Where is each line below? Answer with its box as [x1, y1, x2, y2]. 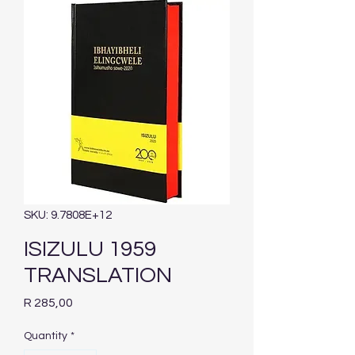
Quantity [24, 330, 67, 342]
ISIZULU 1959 [24, 238, 156, 261]
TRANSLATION [24, 264, 172, 288]
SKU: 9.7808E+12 [24, 209, 112, 222]
